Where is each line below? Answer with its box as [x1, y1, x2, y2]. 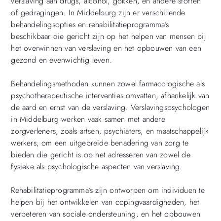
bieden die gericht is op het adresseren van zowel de [11, 149, 190, 161]
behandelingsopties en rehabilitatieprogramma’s [11, 19, 169, 31]
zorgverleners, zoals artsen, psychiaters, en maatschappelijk [11, 125, 209, 137]
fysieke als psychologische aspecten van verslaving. [11, 161, 183, 173]
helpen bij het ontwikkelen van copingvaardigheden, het [11, 196, 200, 208]
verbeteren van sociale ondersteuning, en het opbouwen [11, 208, 200, 220]
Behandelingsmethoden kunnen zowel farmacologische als [11, 78, 205, 90]
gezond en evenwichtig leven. [11, 54, 112, 66]
